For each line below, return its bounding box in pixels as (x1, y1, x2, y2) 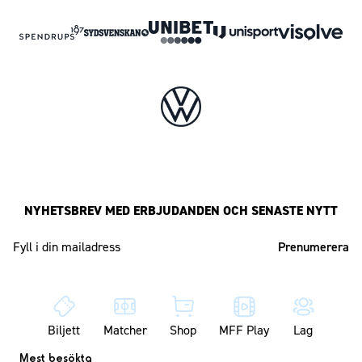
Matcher (103, 321, 147, 339)
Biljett (48, 321, 81, 339)
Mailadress (179, 229, 238, 246)
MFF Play (219, 321, 270, 339)
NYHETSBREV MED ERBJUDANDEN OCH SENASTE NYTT (24, 202, 338, 219)
